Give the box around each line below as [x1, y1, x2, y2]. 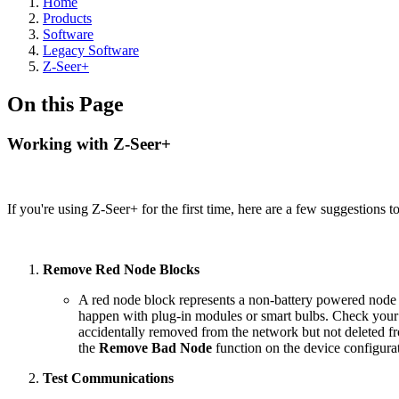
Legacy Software [43, 43, 139, 58]
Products [43, 11, 92, 26]
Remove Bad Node [99, 339, 212, 355]
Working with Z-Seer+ [7, 134, 171, 153]
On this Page [7, 92, 124, 116]
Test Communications [43, 370, 174, 386]
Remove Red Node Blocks [43, 261, 199, 277]
